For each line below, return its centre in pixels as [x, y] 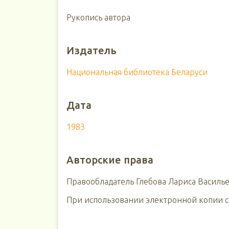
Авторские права [110, 160]
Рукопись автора [98, 17]
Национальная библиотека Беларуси [137, 72]
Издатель [91, 50]
